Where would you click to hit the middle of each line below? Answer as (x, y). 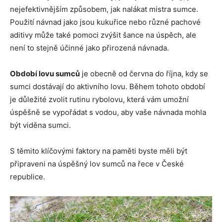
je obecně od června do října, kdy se (144, 74)
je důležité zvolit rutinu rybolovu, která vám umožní (99, 100)
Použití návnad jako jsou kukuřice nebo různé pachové (105, 22)
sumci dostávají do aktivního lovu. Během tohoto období (108, 87)
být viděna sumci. (40, 125)
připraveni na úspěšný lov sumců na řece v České (97, 164)
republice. (28, 177)
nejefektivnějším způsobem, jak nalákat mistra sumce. (104, 9)
